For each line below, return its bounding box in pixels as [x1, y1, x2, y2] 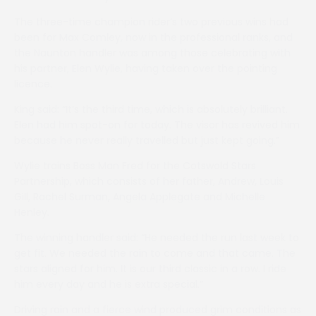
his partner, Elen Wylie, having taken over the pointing [14, 61, 277, 76]
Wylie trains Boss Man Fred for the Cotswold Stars [14, 159, 256, 174]
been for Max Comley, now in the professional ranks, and [14, 30, 293, 45]
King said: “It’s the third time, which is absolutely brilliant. [14, 102, 288, 117]
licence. [14, 77, 52, 92]
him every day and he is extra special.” [14, 277, 203, 292]
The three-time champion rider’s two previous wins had [14, 15, 288, 30]
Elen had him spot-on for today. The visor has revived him [14, 118, 300, 133]
